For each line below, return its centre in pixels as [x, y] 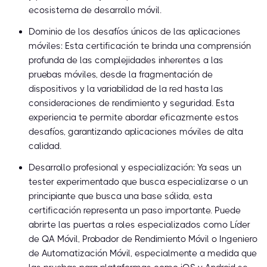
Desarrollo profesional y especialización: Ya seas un [135, 168]
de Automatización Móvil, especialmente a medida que [143, 254]
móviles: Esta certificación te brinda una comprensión [140, 46]
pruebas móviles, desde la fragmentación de [121, 75]
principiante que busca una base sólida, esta [120, 196]
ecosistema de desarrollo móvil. [95, 10]
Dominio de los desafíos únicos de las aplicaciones [135, 32]
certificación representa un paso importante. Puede [135, 211]
